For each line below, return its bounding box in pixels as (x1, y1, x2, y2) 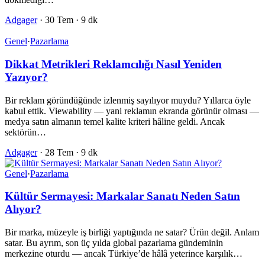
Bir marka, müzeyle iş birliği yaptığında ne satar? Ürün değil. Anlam (5, 227, 259, 238)
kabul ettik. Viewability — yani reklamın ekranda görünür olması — (5, 105, 259, 116)
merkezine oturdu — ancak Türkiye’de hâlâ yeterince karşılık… (5, 248, 243, 259)
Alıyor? (5, 203, 41, 216)
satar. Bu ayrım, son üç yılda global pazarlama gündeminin (5, 238, 223, 248)
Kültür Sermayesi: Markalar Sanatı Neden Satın (5, 190, 240, 203)
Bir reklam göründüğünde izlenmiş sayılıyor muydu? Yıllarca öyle (5, 95, 251, 105)
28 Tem (45, 147, 73, 157)
